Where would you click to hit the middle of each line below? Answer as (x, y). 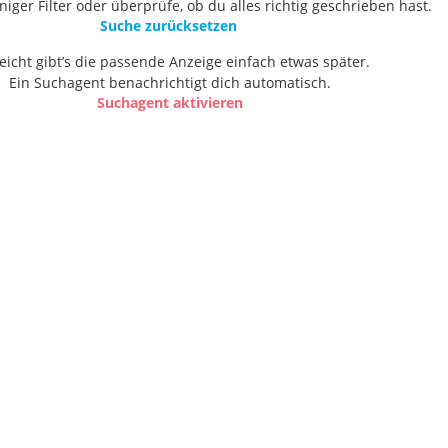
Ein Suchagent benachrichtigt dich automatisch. (170, 82)
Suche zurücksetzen (168, 25)
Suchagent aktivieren (170, 102)
